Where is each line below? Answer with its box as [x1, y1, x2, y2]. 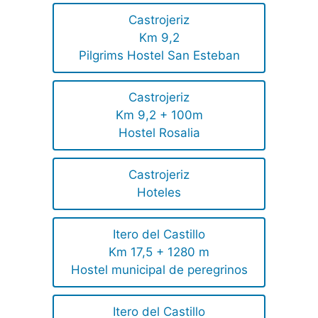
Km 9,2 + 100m [115, 108, 203, 123]
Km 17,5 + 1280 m [109, 245, 209, 260]
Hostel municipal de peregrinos [70, 263, 248, 278]
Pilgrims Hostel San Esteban [78, 48, 240, 63]
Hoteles [137, 185, 181, 200]
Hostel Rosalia [118, 126, 200, 141]
